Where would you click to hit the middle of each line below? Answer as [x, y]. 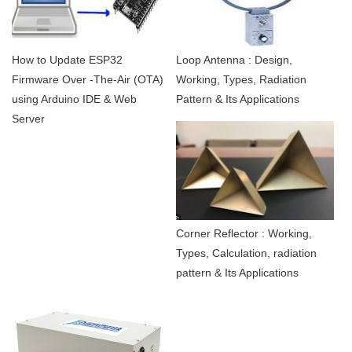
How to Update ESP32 [67, 60]
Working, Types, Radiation [241, 80]
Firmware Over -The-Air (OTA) [88, 80]
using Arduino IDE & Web [74, 99]
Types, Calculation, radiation [246, 253]
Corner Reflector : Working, [244, 233]
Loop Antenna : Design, [234, 60]
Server [28, 119]
